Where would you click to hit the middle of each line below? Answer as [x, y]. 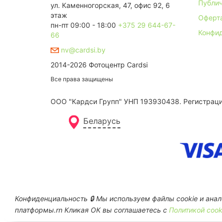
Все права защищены [82, 79]
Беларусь [102, 121]
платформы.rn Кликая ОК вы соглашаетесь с [92, 210]
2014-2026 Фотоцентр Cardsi [99, 64]
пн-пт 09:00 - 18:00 [84, 25]
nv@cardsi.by [82, 50]
